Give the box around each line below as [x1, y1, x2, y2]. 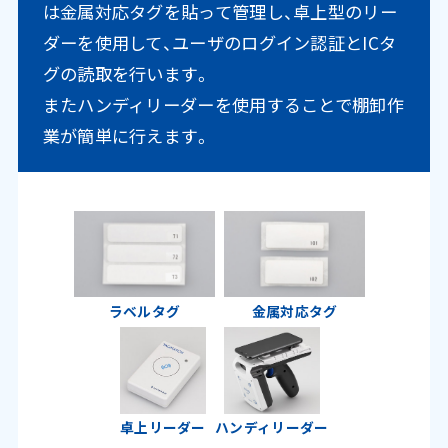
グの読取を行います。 [42, 61, 212, 87]
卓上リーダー [119, 417, 206, 438]
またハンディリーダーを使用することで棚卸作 [42, 92, 404, 118]
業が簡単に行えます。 [42, 123, 212, 149]
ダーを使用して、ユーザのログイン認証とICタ [42, 30, 397, 56]
